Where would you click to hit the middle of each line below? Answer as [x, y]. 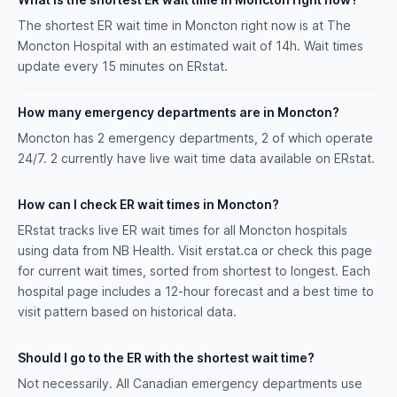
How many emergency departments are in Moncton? [179, 112]
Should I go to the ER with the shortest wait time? [166, 358]
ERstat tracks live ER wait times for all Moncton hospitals [183, 230]
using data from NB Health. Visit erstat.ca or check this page [195, 250]
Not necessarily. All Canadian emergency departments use [190, 383]
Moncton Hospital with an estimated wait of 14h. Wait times [191, 46]
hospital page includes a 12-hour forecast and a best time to [196, 291]
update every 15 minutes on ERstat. [123, 66]
